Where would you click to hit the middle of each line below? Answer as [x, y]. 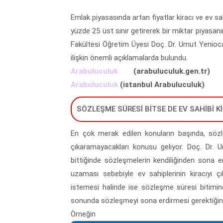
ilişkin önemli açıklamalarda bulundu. [131, 57]
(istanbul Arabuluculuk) [161, 84]
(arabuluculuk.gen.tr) [164, 71]
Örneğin [84, 214]
